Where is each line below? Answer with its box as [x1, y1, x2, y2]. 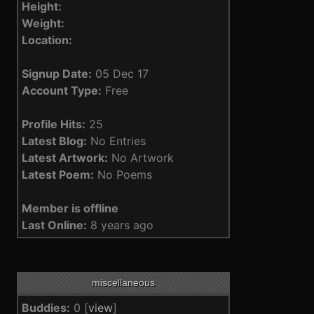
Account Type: [22, 83, 102, 97]
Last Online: [22, 218, 88, 232]
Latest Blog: [22, 134, 88, 148]
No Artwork [108, 151, 175, 165]
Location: [22, 33, 73, 47]
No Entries [87, 134, 146, 148]
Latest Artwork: [22, 151, 109, 165]
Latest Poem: [22, 168, 95, 182]
